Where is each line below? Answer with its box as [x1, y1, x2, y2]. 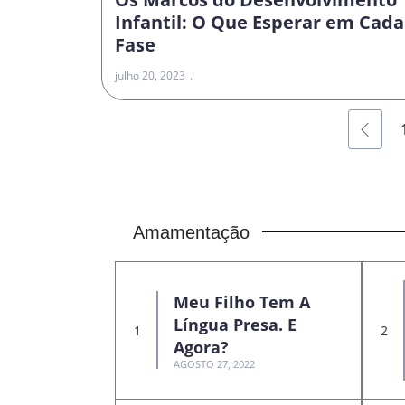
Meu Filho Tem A [174, 291, 310, 314]
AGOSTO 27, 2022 [174, 357, 255, 372]
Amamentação [133, 221, 250, 242]
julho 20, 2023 [115, 67, 185, 83]
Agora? [174, 336, 229, 359]
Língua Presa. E [174, 314, 297, 336]
